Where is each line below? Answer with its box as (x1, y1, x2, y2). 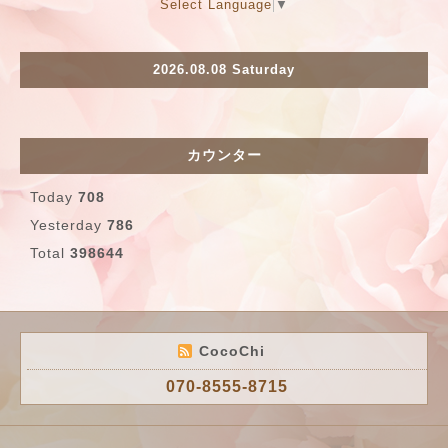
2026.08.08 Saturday (153, 62, 295, 78)
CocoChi (199, 342, 270, 359)
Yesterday (30, 216, 107, 233)
